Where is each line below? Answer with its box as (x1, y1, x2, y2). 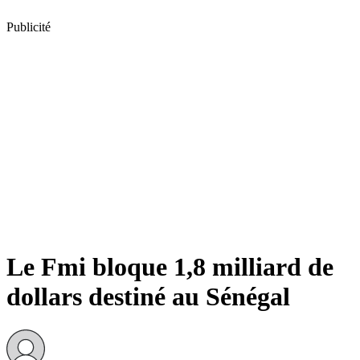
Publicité (6, 20, 51, 34)
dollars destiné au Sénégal (6, 282, 290, 312)
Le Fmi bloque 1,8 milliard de (6, 252, 333, 282)
